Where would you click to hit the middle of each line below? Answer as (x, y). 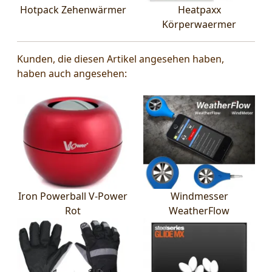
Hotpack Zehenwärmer (73, 10)
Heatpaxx (199, 10)
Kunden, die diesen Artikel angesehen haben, (121, 59)
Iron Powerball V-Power (73, 196)
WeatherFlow (199, 210)
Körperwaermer (199, 25)
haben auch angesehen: (72, 74)
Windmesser (199, 196)
